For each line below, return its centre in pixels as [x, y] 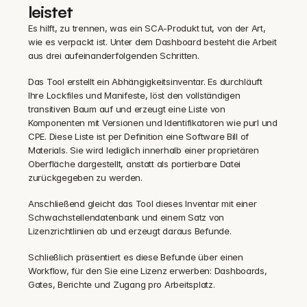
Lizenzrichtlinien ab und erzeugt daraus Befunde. [130, 231]
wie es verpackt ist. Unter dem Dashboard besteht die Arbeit [152, 42]
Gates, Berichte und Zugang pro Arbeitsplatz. [122, 284]
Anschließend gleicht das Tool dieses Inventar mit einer [143, 204]
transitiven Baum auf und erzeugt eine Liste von [127, 109]
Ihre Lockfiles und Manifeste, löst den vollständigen [134, 95]
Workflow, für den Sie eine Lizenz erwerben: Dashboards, [148, 271]
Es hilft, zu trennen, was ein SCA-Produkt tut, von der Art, [147, 28]
